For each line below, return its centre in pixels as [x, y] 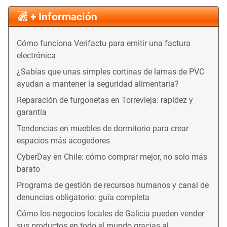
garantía [32, 112]
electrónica [36, 55]
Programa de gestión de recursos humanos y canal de [113, 185]
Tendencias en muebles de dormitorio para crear [103, 128]
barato [28, 169]
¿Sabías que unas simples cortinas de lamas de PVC [110, 71]
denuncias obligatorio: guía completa [83, 197]
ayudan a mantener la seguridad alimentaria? [98, 84]
